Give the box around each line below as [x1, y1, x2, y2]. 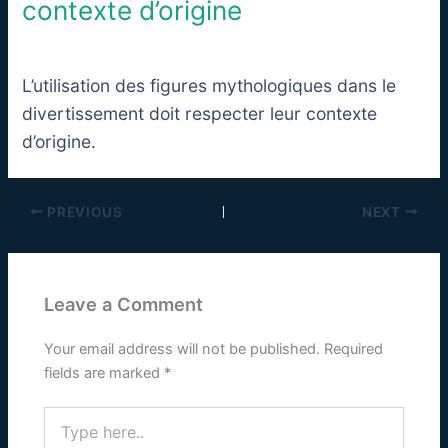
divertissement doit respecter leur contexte [22, 102, 378, 124]
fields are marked [44, 364, 165, 383]
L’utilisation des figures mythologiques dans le [22, 74, 397, 96]
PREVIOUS [43, 203, 123, 220]
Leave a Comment [44, 293, 204, 316]
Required [324, 340, 384, 359]
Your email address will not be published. [44, 340, 321, 359]
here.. [43, 427, 81, 445]
